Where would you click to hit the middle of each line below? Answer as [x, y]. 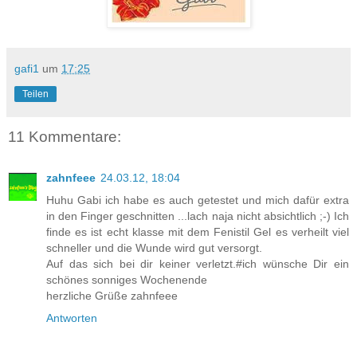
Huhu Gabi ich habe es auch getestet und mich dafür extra [198, 200]
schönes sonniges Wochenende [127, 280]
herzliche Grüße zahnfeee [112, 296]
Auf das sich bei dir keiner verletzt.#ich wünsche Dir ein [198, 264]
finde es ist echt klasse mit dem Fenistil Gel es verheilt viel [198, 232]
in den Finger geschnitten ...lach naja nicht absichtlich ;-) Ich [198, 216]
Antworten [72, 318]
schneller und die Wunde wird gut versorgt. [154, 248]
